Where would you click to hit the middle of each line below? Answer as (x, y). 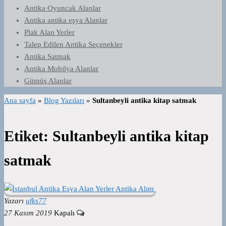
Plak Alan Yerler (49, 32)
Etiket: (28, 136)
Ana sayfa (20, 100)
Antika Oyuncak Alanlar (63, 8)
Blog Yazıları (64, 100)
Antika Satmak (47, 56)
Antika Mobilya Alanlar (61, 69)
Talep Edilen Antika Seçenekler (73, 44)
